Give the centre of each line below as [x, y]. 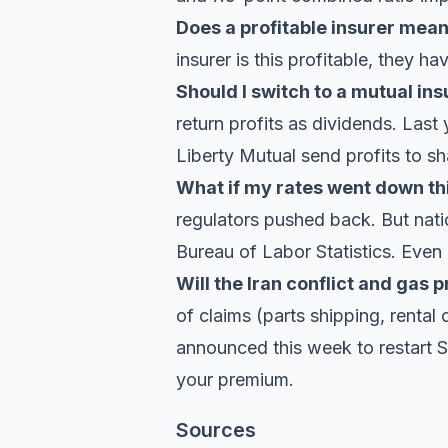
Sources [216, 430]
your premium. [235, 379]
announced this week [264, 347]
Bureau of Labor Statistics [283, 251]
